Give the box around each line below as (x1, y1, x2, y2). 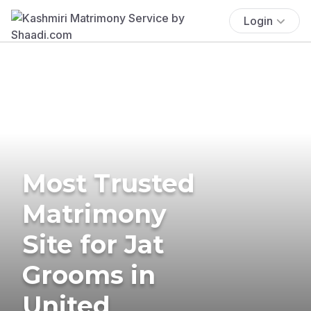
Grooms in (22, 259, 155, 290)
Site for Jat (22, 228, 164, 260)
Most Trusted (22, 167, 195, 199)
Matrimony (22, 198, 167, 229)
